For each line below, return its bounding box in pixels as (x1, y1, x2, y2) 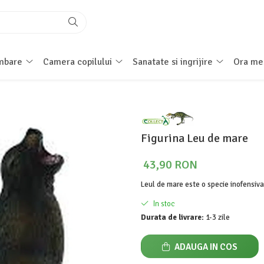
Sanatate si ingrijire (132, 56, 213, 68)
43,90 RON (143, 157, 197, 173)
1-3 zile (204, 213, 230, 223)
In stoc (151, 199, 175, 209)
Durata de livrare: (141, 213, 204, 223)
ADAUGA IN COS (173, 242, 237, 253)
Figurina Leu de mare (141, 131, 248, 146)
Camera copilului (42, 56, 112, 68)
